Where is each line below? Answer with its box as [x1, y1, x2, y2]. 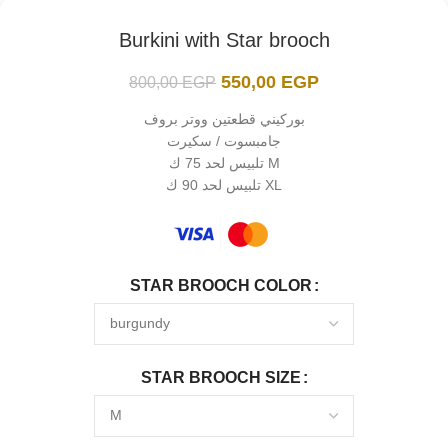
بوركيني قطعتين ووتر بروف [143, 110, 305, 127]
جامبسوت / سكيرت [167, 132, 281, 149]
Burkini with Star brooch [118, 28, 330, 51]
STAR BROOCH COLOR [129, 276, 312, 294]
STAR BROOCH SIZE [140, 368, 301, 386]
